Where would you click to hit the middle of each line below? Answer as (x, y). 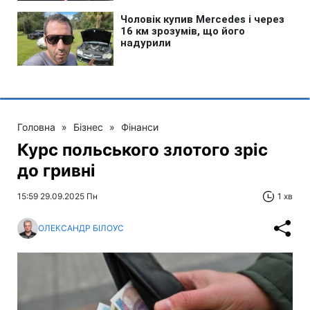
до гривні (56, 170)
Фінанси (140, 127)
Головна (36, 127)
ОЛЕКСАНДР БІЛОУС (81, 228)
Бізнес (88, 127)
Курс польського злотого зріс (143, 149)
